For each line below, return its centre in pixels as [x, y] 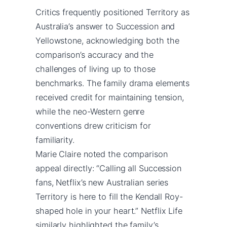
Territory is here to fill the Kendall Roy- [109, 196]
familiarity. [55, 140]
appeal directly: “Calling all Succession [108, 168]
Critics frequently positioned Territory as [112, 12]
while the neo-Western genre [90, 111]
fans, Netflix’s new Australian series [102, 182]
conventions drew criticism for [93, 125]
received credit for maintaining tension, [110, 97]
